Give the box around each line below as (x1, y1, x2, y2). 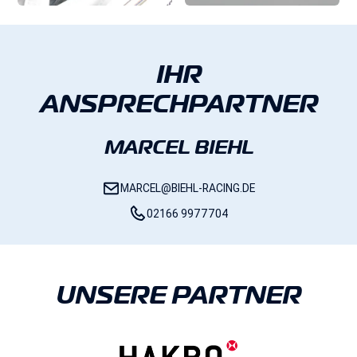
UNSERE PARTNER (56, 277, 301, 311)
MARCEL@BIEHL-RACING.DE (120, 181, 256, 196)
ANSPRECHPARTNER (39, 87, 318, 120)
